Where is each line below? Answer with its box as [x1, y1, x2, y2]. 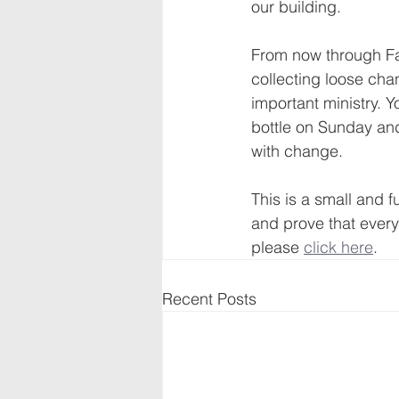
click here [304, 237, 373, 257]
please [251, 237, 304, 257]
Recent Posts [162, 289, 256, 309]
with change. [251, 141, 343, 161]
